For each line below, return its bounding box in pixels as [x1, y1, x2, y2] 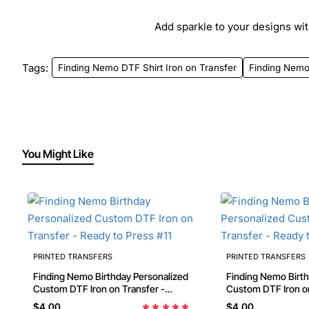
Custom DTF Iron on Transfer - [33, 283, 70, 295]
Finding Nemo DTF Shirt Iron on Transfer [58, 62, 237, 73]
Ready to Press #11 [33, 295, 111, 307]
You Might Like [22, 147, 94, 161]
